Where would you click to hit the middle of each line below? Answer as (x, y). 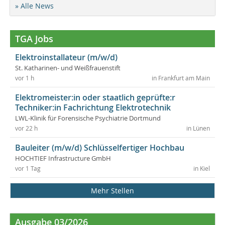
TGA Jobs (34, 39)
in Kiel (202, 169)
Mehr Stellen (113, 191)
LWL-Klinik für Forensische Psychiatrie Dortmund (88, 119)
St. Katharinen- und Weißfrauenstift (68, 68)
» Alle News (34, 6)
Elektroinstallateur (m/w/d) (66, 58)
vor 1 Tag (28, 169)
